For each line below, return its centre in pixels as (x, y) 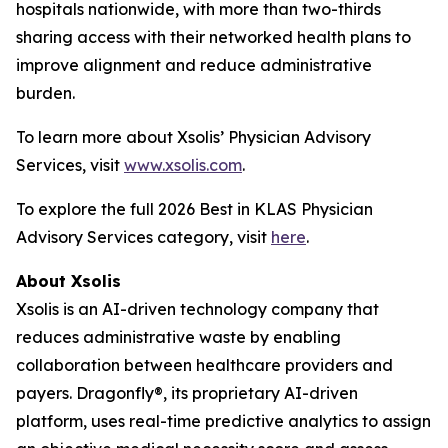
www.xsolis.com (183, 165)
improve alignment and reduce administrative (194, 65)
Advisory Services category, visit (143, 237)
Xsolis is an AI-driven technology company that (197, 309)
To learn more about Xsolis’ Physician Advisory (193, 137)
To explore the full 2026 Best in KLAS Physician (194, 209)
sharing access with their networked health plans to (213, 37)
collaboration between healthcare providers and (204, 365)
